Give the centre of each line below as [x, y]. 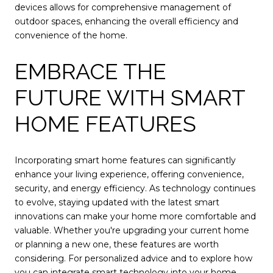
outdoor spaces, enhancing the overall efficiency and [126, 21]
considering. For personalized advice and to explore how [133, 259]
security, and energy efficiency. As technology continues [135, 189]
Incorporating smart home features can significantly [125, 161]
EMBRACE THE [90, 72]
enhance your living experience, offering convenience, [129, 175]
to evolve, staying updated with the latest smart [117, 203]
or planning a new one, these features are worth [117, 245]
